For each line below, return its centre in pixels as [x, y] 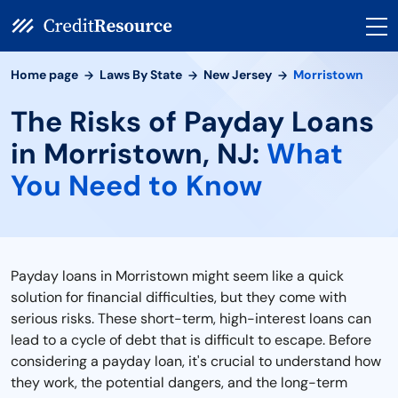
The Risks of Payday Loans [192, 122]
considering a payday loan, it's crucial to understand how [196, 361]
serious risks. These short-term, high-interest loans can [191, 318]
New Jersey [238, 75]
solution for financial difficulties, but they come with [179, 297]
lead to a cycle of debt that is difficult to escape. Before [191, 340]
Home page [44, 75]
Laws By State [141, 75]
